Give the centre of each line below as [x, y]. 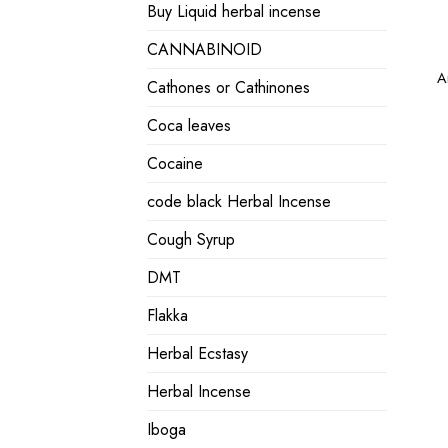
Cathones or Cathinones [228, 88]
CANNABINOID [204, 50]
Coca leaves [189, 126]
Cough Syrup [191, 240]
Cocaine [175, 164]
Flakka [167, 316]
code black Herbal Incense [239, 202]
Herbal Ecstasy [197, 354]
